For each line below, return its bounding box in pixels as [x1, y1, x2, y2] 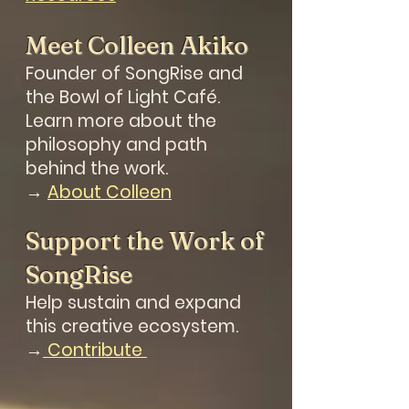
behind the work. [26, 156, 168, 181]
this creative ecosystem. [26, 314, 238, 339]
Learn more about [26, 109, 187, 133]
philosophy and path [26, 132, 207, 157]
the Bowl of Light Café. [26, 85, 225, 110]
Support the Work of [26, 225, 265, 256]
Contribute [47, 338, 142, 362]
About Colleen [47, 180, 172, 204]
